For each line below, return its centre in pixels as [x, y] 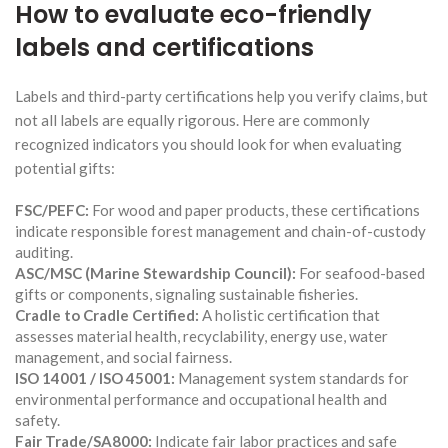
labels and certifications [164, 47]
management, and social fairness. [123, 356]
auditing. [44, 251]
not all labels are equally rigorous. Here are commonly [192, 119]
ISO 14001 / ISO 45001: [95, 377]
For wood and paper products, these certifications [254, 209]
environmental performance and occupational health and [201, 398]
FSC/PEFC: [52, 209]
